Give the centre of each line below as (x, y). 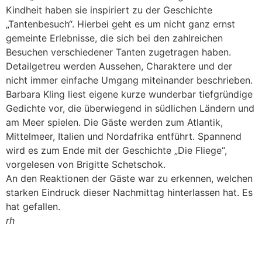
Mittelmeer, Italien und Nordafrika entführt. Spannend (124, 137)
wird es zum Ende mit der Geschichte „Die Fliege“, (116, 151)
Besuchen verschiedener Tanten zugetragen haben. (118, 52)
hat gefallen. (33, 207)
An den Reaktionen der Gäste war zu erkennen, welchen (129, 179)
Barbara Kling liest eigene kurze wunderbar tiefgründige (129, 94)
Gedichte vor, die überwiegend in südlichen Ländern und (130, 108)
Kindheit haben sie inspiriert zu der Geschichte (109, 10)
